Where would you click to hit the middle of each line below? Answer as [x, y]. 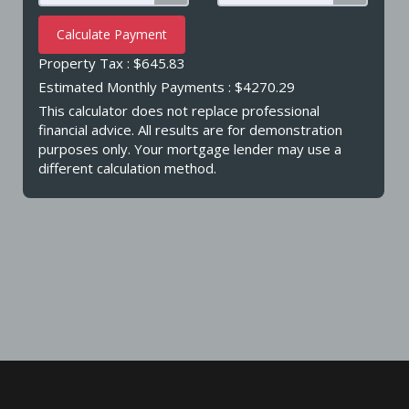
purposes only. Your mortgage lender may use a [190, 148]
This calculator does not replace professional [179, 110]
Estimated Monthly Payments [134, 86]
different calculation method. [128, 168]
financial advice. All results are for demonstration [191, 129]
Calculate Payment [112, 34]
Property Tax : [86, 63]
